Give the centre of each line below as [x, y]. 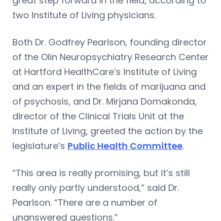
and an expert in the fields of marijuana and [109, 86]
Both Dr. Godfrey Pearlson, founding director [110, 42]
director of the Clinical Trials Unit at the [98, 116]
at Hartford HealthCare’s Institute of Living [105, 72]
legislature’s [40, 146]
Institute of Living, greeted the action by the [108, 131]
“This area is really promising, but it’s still [101, 173]
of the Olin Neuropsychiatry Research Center [110, 57]
